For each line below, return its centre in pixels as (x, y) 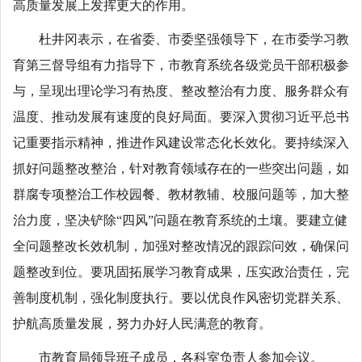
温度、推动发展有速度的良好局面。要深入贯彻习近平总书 (181, 116)
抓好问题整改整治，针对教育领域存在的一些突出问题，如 (181, 168)
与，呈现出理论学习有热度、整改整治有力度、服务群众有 (181, 90)
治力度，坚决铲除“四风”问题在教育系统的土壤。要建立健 (180, 220)
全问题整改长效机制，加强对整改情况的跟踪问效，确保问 (181, 246)
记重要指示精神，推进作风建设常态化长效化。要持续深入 (181, 142)
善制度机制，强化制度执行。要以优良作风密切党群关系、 (181, 297)
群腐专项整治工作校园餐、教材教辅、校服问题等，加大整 (181, 194)
